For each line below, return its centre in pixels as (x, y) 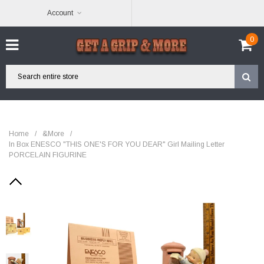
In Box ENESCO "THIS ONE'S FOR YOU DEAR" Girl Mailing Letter (117, 144)
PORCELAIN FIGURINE (48, 155)
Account (60, 13)
